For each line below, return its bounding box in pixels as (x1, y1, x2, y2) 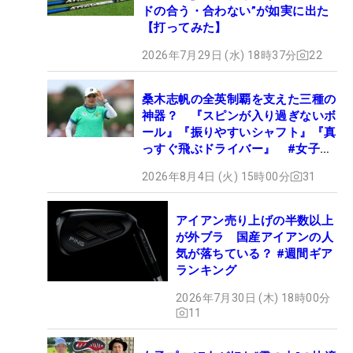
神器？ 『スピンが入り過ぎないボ (142, 108, 336, 123)
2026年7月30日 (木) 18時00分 (176, 291, 331, 304)
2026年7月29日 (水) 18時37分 (142, 48, 297, 61)
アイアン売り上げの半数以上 (176, 213, 334, 228)
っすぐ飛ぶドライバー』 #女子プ (142, 141, 333, 156)
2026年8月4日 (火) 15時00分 (142, 169, 290, 183)
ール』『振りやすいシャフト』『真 (142, 124, 336, 139)
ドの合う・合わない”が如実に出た (142, 3, 329, 18)
